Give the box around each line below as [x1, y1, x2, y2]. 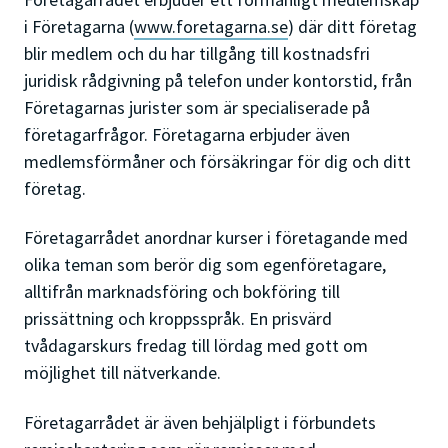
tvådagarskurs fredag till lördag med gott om [24, 334, 368, 357]
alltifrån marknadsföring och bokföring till [24, 280, 340, 303]
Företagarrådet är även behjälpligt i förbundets [24, 410, 376, 434]
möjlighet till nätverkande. [24, 361, 221, 384]
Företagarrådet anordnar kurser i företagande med [24, 226, 408, 249]
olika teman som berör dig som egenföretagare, [24, 253, 386, 276]
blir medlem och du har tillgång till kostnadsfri [24, 41, 370, 65]
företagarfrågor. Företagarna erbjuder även [24, 122, 350, 146]
